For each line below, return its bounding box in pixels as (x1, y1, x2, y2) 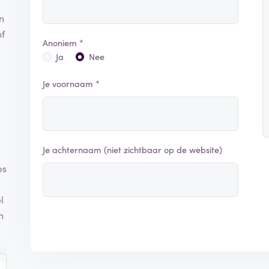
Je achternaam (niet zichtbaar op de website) (43, 144, 223, 156)
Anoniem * (43, 36, 84, 49)
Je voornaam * (43, 77, 100, 90)
